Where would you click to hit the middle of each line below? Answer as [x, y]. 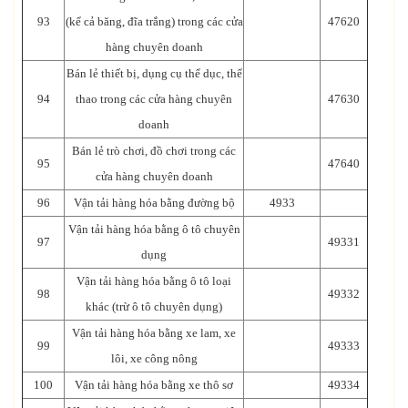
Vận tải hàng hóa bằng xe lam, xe [154, 332]
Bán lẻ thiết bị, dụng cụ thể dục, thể [154, 73]
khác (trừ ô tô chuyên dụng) [154, 306]
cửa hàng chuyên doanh [154, 176]
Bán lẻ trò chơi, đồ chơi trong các [154, 150]
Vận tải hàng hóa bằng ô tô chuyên [154, 229]
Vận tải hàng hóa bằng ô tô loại [154, 280]
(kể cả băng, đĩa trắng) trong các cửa [154, 21]
